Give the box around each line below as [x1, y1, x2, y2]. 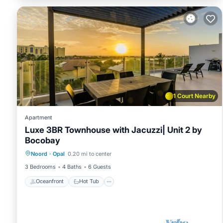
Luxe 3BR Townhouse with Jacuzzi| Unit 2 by [25, 124, 202, 135]
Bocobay [25, 135, 60, 145]
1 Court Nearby [173, 92, 216, 100]
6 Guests [88, 163, 111, 170]
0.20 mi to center [68, 150, 111, 157]
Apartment [25, 113, 52, 121]
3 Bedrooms [25, 163, 56, 170]
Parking [141, 138, 161, 146]
